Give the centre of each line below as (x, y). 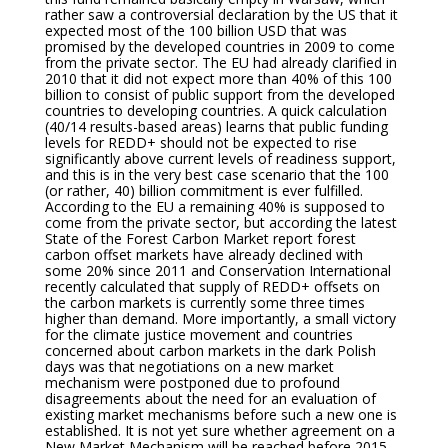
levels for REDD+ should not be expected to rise (200, 142)
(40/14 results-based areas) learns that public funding (216, 126)
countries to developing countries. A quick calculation (215, 110)
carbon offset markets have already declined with (203, 254)
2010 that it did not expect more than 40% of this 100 (218, 78)
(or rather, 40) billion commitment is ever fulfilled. (203, 190)
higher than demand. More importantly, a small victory (220, 318)
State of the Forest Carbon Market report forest (200, 238)
